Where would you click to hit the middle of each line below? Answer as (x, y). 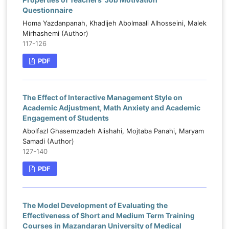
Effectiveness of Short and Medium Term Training (108, 216)
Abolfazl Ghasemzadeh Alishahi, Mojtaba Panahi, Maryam (113, 131)
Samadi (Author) (48, 141)
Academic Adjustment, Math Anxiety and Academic (111, 108)
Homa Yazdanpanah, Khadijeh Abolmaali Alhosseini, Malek (114, 23)
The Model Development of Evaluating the (95, 205)
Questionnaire (47, 10)
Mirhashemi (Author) (55, 33)
